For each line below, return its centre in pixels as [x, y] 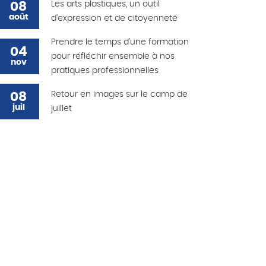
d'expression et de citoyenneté [114, 19]
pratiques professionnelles [105, 71]
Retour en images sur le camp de [119, 95]
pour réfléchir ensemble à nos [113, 57]
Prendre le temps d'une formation [120, 42]
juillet [61, 109]
